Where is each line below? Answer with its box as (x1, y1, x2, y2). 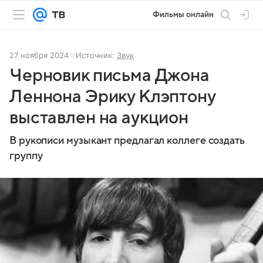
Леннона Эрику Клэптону (9, 87, 215, 106)
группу (9, 150, 43, 161)
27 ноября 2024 (9, 50, 69, 60)
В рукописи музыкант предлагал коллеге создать (9, 135, 245, 146)
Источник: (76, 50, 117, 60)
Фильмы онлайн (153, 10, 214, 19)
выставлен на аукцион (9, 108, 189, 127)
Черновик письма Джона (9, 66, 210, 85)
